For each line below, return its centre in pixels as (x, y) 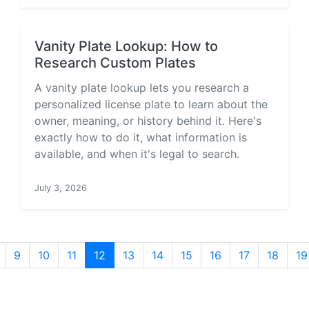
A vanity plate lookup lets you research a (142, 88)
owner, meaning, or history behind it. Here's (148, 121)
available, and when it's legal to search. (137, 154)
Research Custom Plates (115, 63)
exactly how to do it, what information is (141, 137)
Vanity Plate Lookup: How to (126, 46)
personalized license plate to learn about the (151, 104)
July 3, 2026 (61, 188)
